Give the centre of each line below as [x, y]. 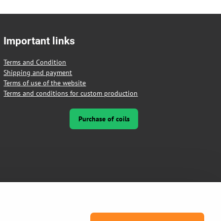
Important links [39, 41]
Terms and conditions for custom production [71, 93]
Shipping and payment [38, 72]
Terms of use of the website [45, 83]
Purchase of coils [104, 119]
